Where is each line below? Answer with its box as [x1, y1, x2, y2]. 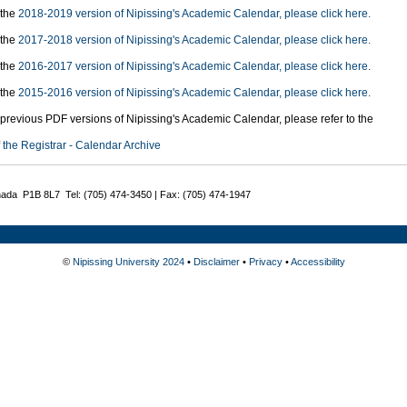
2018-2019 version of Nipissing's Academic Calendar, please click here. [18, 7, 371, 21]
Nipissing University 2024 [72, 255, 184, 267]
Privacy [248, 255, 283, 267]
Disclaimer [193, 255, 240, 267]
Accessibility [290, 255, 345, 267]
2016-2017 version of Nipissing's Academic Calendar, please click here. [18, 60, 371, 74]
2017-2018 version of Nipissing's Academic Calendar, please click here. [18, 34, 371, 47]
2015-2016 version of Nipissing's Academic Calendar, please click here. [18, 86, 371, 100]
